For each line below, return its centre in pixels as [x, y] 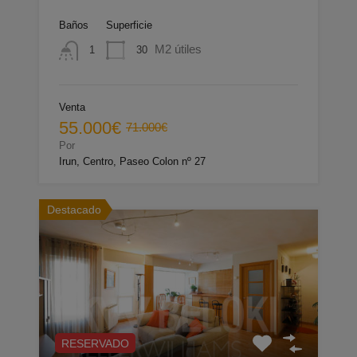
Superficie [129, 25]
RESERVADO [95, 343]
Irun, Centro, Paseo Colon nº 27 [132, 161]
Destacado [74, 209]
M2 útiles [178, 49]
